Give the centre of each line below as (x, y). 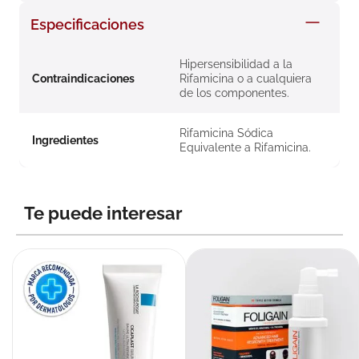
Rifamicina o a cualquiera (246, 79)
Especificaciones (87, 25)
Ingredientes (65, 141)
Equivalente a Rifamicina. (245, 148)
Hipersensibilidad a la (236, 65)
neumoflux (77, 71)
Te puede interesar (103, 214)
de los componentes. (234, 93)
